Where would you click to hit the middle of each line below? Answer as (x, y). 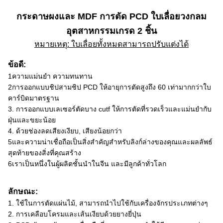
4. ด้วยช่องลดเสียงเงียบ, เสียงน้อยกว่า (65, 131)
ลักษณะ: (23, 191)
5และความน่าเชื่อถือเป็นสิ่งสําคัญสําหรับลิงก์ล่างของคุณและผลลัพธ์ (110, 142)
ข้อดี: (17, 64)
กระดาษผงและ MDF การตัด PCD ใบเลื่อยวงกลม (111, 16)
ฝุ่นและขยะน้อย (32, 120)
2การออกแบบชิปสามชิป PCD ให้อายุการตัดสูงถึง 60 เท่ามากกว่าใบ (110, 87)
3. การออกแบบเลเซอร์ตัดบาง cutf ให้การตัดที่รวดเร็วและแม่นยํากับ (110, 109)
